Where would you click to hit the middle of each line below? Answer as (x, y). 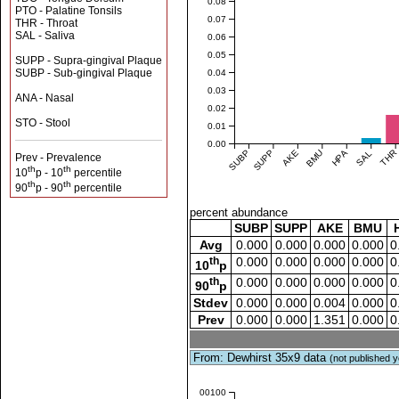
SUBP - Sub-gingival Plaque (84, 73)
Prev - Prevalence (58, 158)
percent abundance (239, 212)
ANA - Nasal (45, 98)
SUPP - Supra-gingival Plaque (89, 61)
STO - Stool (43, 123)
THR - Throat (46, 23)
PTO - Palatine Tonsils (69, 11)
